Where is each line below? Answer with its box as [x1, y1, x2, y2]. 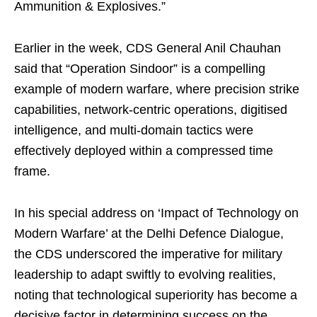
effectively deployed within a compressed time [14, 144, 273, 158]
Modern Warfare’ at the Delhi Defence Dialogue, [14, 226, 284, 241]
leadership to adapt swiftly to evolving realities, [14, 267, 276, 282]
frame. [14, 164, 50, 179]
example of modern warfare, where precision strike [14, 82, 299, 97]
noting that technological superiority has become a [14, 288, 297, 303]
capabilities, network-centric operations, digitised [14, 103, 287, 117]
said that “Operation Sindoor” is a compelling [14, 62, 265, 76]
